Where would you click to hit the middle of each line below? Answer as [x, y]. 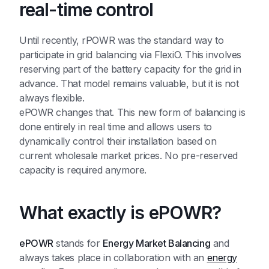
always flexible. [52, 98]
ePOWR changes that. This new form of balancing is [132, 113]
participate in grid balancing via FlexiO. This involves [130, 55]
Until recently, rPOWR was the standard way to [122, 41]
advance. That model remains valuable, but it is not [129, 84]
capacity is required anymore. [83, 170]
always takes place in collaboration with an [113, 258]
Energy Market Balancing [156, 243]
